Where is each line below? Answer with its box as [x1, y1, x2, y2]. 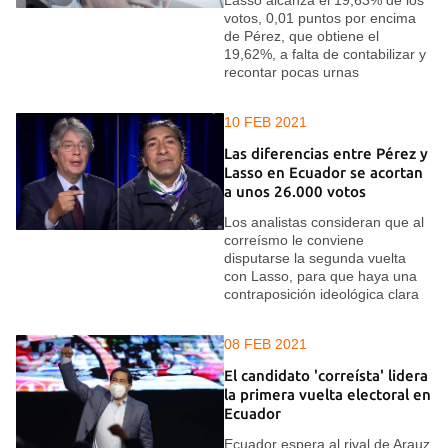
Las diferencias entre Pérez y [224, 144, 428, 162]
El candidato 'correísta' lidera [224, 366, 428, 384]
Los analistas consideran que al [224, 214, 424, 231]
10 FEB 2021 [224, 114, 307, 131]
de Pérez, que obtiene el [224, 28, 379, 45]
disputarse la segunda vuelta [224, 250, 406, 267]
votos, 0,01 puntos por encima [224, 10, 416, 27]
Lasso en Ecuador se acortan [224, 163, 423, 181]
